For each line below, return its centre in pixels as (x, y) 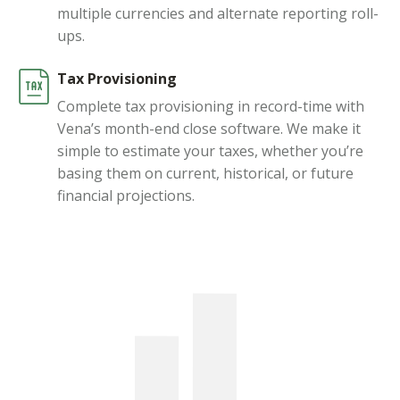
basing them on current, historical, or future (205, 173)
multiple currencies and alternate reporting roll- (218, 13)
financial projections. (126, 195)
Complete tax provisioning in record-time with (211, 106)
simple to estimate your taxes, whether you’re (210, 150)
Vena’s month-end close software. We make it (209, 128)
